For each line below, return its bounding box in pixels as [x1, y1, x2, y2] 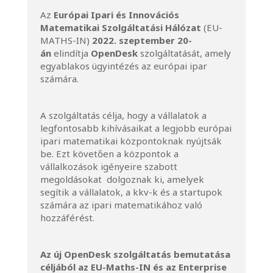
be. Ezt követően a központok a [40, 147, 179, 160]
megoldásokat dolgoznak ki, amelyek [40, 173, 204, 185]
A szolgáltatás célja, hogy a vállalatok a [40, 109, 207, 121]
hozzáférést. [40, 211, 94, 224]
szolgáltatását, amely [137, 47, 231, 59]
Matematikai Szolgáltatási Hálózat [40, 21, 201, 34]
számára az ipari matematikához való [40, 199, 202, 211]
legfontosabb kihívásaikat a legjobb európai [40, 122, 232, 134]
